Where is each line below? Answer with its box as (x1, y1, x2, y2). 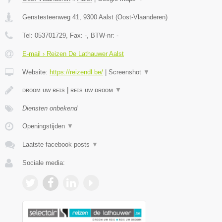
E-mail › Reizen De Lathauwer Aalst (22, 50, 124, 57)
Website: (22, 68, 50, 76)
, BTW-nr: (87, 31, 116, 39)
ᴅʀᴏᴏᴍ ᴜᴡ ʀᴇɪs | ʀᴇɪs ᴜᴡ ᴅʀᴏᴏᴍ (22, 86, 115, 94)
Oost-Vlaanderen (117, 13, 166, 21)
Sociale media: (22, 159, 65, 166)
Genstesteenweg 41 (22, 13, 79, 21)
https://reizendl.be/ (50, 68, 103, 76)
